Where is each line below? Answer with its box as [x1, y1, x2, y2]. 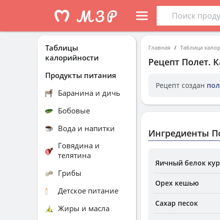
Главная [148, 44, 170, 51]
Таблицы [45, 43, 78, 53]
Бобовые [58, 105, 90, 115]
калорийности [45, 53, 99, 62]
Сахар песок [155, 198, 198, 208]
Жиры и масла [58, 203, 110, 213]
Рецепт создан [156, 81, 207, 90]
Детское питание [58, 185, 118, 195]
